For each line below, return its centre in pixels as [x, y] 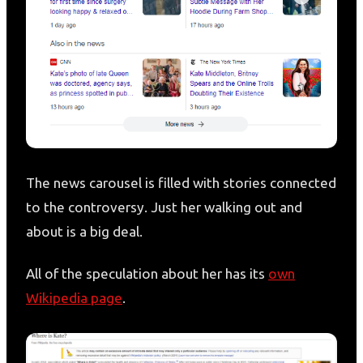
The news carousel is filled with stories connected [181, 183]
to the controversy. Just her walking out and [164, 207]
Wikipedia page [74, 298]
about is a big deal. [86, 232]
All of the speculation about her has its [147, 274]
